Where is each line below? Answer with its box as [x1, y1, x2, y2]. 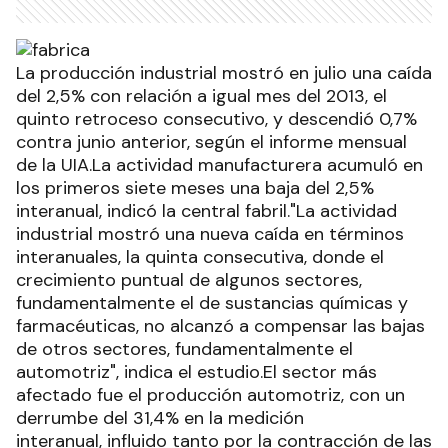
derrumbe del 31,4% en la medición [16, 405, 304, 430]
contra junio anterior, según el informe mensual [16, 129, 407, 154]
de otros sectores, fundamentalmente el [16, 336, 353, 361]
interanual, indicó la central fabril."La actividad [16, 198, 397, 223]
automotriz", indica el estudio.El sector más [16, 359, 377, 384]
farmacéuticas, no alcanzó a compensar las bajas [16, 313, 425, 338]
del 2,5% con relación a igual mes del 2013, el [16, 83, 387, 108]
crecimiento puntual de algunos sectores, [16, 267, 362, 292]
